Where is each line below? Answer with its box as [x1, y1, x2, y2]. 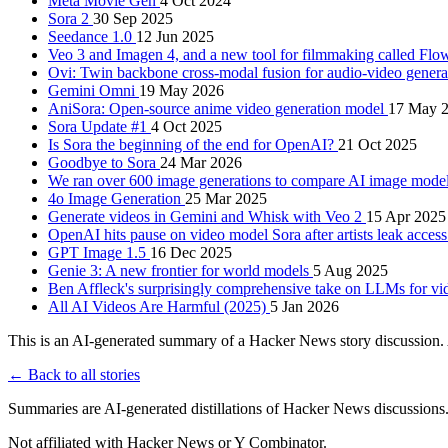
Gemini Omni [48, 81, 139, 99]
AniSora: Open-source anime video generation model [48, 99, 388, 117]
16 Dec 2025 [150, 243, 232, 261]
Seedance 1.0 [48, 27, 136, 45]
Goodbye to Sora [48, 153, 160, 171]
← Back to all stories [8, 365, 140, 383]
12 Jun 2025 [136, 27, 214, 45]
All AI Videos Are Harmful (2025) [48, 297, 270, 315]
